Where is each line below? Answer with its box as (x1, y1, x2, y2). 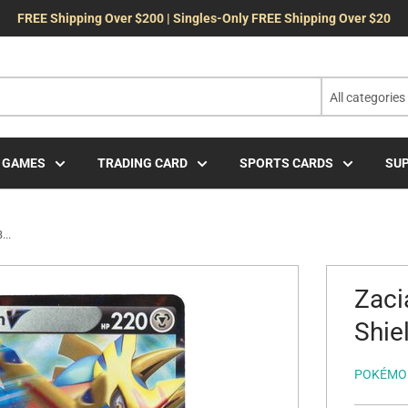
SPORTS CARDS (240, 156, 333, 170)
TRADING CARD (97, 156, 188, 170)
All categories (330, 90, 405, 105)
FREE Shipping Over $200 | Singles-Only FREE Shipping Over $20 (17, 11, 391, 25)
